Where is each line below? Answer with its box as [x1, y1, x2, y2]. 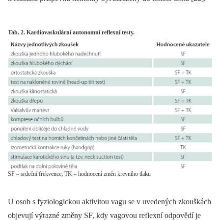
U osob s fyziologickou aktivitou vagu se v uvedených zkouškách [8, 197, 211, 206]
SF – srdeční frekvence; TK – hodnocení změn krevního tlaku [8, 170, 151, 177]
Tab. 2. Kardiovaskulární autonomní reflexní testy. [8, 28, 135, 36]
